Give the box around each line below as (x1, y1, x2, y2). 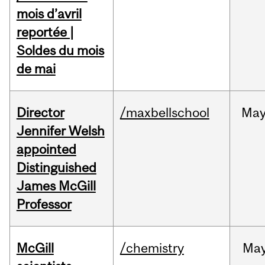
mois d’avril (16, 6, 82, 22)
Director (16, 105, 64, 121)
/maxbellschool (119, 105, 209, 121)
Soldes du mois (16, 43, 104, 59)
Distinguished (16, 160, 96, 176)
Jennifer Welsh (16, 123, 105, 139)
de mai (16, 61, 56, 77)
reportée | (16, 24, 74, 40)
